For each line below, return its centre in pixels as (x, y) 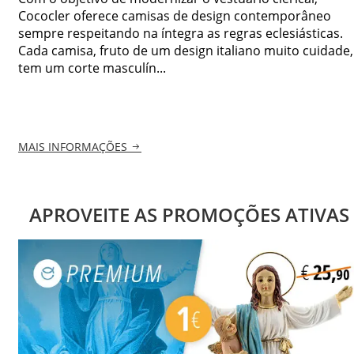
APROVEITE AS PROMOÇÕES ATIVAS (189, 215)
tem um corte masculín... (92, 68)
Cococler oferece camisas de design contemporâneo (175, 15)
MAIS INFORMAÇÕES (73, 147)
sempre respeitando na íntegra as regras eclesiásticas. (181, 33)
